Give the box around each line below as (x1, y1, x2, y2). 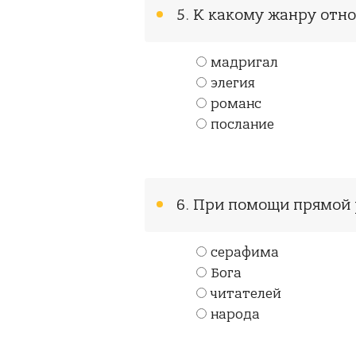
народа (211, 307, 260, 323)
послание (211, 117, 274, 133)
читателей (211, 286, 281, 302)
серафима (211, 245, 279, 261)
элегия (211, 75, 255, 91)
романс (211, 96, 261, 112)
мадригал (211, 55, 278, 71)
